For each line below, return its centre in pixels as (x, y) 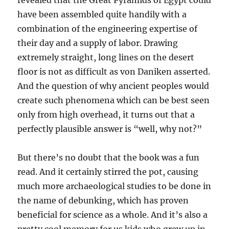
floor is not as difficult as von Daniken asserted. (114, 72)
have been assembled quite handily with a (102, 14)
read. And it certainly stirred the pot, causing (108, 172)
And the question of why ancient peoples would (113, 86)
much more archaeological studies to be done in (114, 186)
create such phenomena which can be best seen (114, 100)
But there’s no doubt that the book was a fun (109, 157)
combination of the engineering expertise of (108, 29)
